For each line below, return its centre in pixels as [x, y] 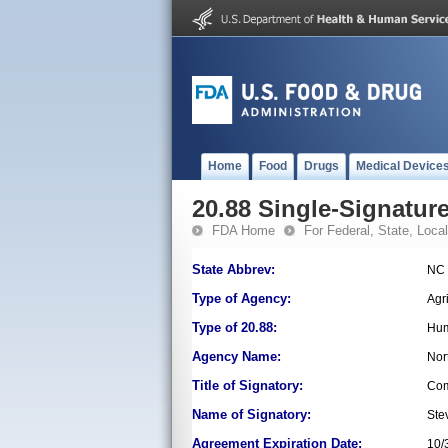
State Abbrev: [233, 269]
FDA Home [243, 230]
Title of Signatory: [247, 385]
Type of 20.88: [234, 327]
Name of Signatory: [251, 414]
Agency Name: [236, 356]
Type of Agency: [241, 298]
